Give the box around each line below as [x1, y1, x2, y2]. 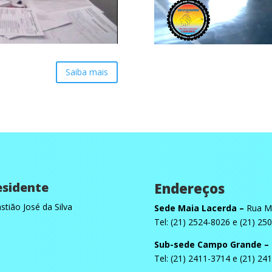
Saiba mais [66, 66, 109, 78]
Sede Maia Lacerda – [154, 202, 244, 214]
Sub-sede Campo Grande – [154, 239, 269, 251]
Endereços [154, 179, 225, 198]
